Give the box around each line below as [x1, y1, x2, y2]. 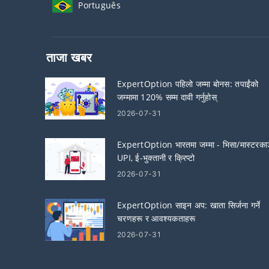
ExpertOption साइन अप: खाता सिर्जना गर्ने [117, 199, 261, 211]
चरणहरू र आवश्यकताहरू [117, 213, 196, 224]
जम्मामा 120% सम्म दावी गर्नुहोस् [117, 91, 217, 103]
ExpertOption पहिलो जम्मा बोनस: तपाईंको [117, 78, 259, 89]
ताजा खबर [46, 49, 92, 65]
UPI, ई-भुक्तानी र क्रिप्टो [117, 152, 195, 163]
